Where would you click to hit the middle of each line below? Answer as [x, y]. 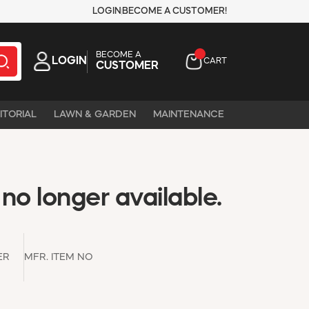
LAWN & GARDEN [95, 114]
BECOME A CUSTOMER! [175, 11]
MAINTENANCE [189, 114]
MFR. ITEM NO [59, 257]
